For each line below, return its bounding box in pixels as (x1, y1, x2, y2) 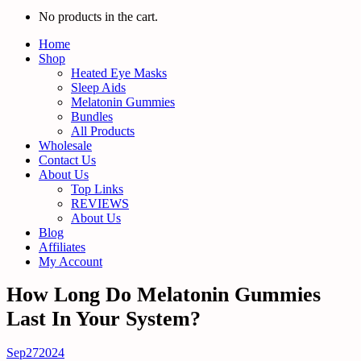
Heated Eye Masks (71, 66, 167, 80)
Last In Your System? (6, 307, 201, 331)
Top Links (71, 182, 123, 196)
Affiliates (39, 240, 85, 254)
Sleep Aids (71, 81, 126, 94)
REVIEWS (71, 197, 129, 210)
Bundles (71, 110, 113, 123)
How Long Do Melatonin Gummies (6, 283, 321, 307)
